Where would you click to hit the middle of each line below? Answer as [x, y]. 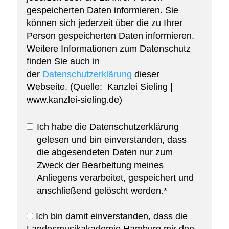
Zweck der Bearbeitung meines [100, 165]
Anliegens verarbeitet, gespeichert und [115, 178]
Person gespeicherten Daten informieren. [110, 36]
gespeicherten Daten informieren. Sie [102, 10]
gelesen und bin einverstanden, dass [111, 140]
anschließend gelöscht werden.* [102, 191]
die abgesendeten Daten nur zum [105, 153]
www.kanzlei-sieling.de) [74, 100]
